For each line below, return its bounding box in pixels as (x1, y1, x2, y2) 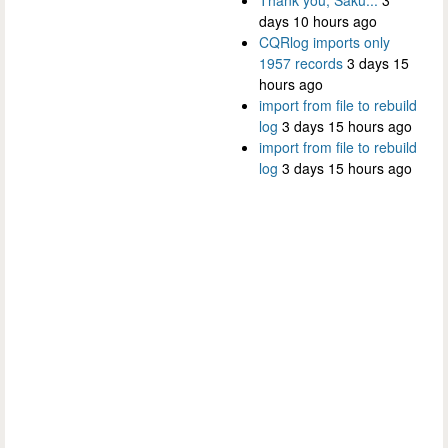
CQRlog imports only (259, 31, 390, 52)
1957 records (259, 52, 343, 73)
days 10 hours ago (259, 10, 377, 31)
